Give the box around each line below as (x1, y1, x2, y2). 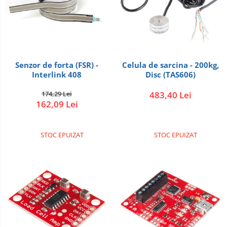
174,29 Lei (42, 89, 72, 98)
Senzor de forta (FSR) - (15, 60, 98, 70)
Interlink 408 (32, 69, 82, 80)
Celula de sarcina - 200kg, (122, 60, 219, 70)
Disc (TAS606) (145, 69, 196, 80)
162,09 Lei (35, 98, 78, 110)
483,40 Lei (149, 89, 192, 101)
